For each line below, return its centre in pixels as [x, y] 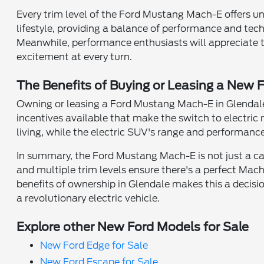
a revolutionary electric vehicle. [88, 198]
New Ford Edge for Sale [94, 245]
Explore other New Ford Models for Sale [133, 227]
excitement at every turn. [75, 57]
